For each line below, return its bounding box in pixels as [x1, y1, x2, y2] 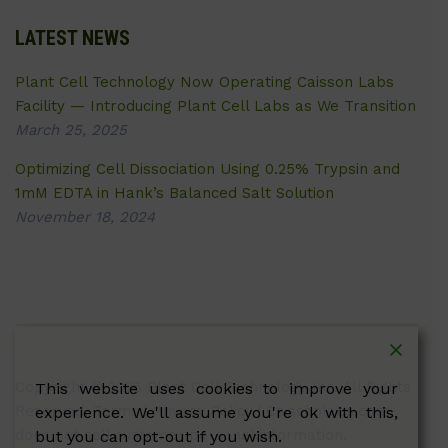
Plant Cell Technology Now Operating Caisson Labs [15, 72, 394, 91]
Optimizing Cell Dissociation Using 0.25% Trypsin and [15, 159, 400, 178]
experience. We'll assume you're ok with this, [35, 403, 398, 422]
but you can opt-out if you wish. [35, 427, 282, 446]
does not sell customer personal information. [15, 425, 347, 444]
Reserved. [15, 401, 93, 420]
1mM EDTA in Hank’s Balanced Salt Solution [15, 183, 334, 202]
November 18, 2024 [15, 207, 155, 226]
